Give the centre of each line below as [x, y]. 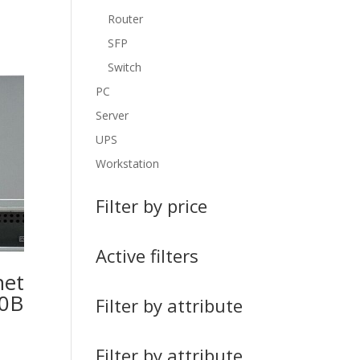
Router [126, 19]
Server [112, 115]
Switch [125, 67]
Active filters [147, 256]
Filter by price [152, 206]
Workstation [128, 164]
